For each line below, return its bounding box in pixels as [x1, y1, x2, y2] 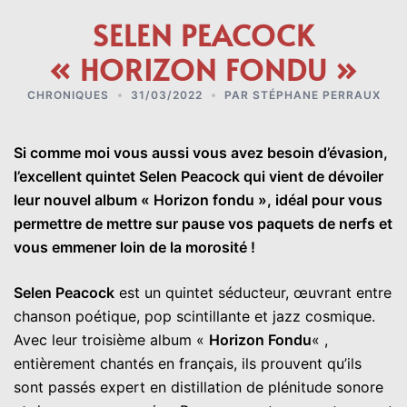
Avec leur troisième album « [14, 330, 209, 349]
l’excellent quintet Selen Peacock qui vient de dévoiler [14, 166, 383, 185]
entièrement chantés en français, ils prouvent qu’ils [14, 353, 362, 372]
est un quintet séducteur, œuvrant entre [114, 283, 392, 302]
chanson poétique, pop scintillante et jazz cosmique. [14, 306, 375, 325]
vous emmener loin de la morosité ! [14, 237, 255, 256]
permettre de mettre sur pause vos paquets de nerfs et [14, 213, 392, 233]
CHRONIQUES [26, 87, 109, 102]
